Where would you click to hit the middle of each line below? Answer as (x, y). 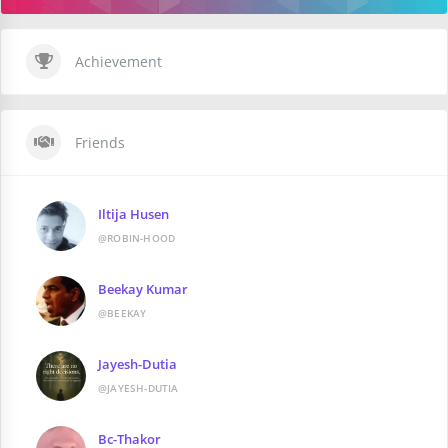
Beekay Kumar (143, 289)
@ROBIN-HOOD (137, 238)
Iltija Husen (133, 214)
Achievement (116, 62)
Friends (98, 143)
